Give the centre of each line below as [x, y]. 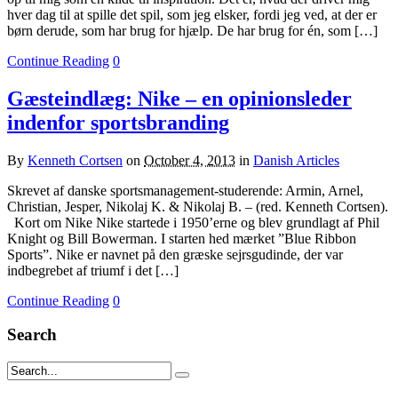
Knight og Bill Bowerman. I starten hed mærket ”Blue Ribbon [182, 238]
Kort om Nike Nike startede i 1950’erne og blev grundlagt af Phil [193, 222]
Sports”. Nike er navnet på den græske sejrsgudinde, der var [175, 254]
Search [32, 335]
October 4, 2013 [190, 160]
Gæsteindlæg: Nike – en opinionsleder [179, 98]
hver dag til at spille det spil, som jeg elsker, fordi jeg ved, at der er [192, 14]
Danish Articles [296, 160]
